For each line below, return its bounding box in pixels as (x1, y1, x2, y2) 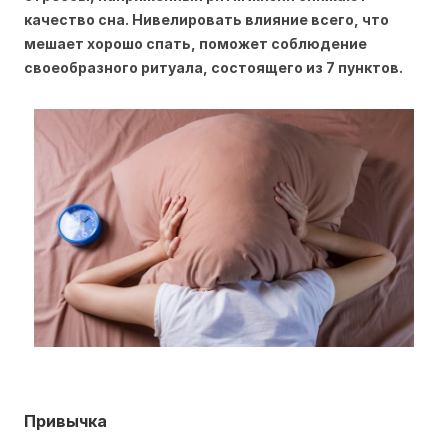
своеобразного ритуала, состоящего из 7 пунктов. (24, 59, 403, 76)
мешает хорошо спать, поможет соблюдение (24, 35, 367, 52)
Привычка (24, 410, 107, 431)
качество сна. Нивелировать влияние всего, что (24, 11, 389, 28)
